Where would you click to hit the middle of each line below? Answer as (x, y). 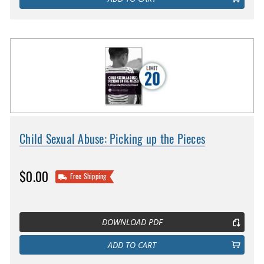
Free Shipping (88, 176)
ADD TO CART (132, 245)
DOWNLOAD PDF (132, 222)
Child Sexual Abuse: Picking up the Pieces (113, 138)
